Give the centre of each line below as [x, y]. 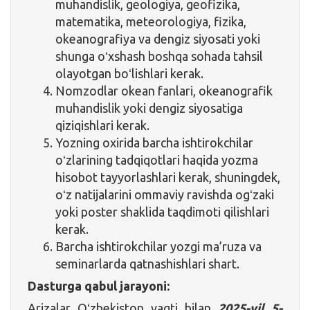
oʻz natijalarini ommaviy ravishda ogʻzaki [165, 194]
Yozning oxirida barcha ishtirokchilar [154, 142]
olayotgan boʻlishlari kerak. [129, 73]
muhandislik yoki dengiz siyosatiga [149, 108]
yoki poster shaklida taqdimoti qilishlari [162, 211]
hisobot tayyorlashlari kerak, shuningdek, [168, 177]
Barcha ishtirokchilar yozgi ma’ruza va [158, 246]
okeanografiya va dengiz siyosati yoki [158, 38]
